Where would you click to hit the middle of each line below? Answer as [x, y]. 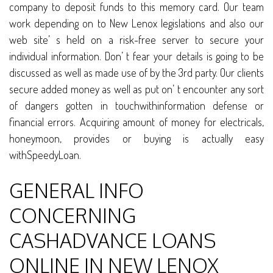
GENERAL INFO [76, 191]
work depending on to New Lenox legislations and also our [136, 23]
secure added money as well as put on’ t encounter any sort [136, 89]
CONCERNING [73, 216]
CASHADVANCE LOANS [112, 241]
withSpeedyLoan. [45, 155]
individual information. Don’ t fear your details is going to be [136, 56]
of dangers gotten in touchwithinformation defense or [136, 106]
